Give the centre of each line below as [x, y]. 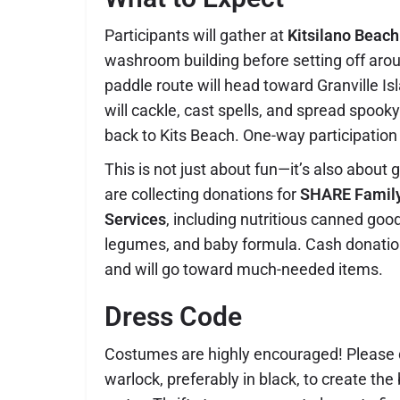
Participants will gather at [196, 36]
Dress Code [173, 317]
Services [135, 220]
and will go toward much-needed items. [244, 270]
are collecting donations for [202, 195]
